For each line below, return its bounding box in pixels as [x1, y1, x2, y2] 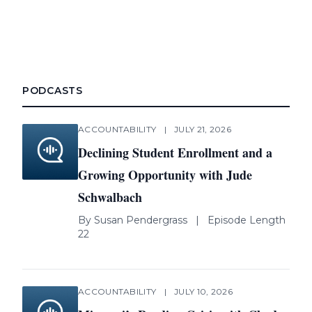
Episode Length [208, 213, 286, 226]
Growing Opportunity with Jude [78, 165, 252, 184]
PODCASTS [22, 84, 83, 97]
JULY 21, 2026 [174, 123, 232, 134]
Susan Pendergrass [94, 213, 187, 226]
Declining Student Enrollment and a [78, 143, 272, 162]
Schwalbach [78, 187, 142, 206]
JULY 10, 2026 [174, 286, 233, 297]
